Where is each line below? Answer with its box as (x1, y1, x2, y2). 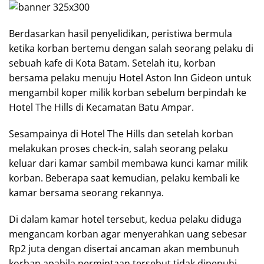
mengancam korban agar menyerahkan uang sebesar (9, 227, 247, 240)
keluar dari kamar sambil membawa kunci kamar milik (9, 156, 247, 170)
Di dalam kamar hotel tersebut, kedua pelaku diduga (9, 212, 242, 226)
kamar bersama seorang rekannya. (9, 186, 164, 199)
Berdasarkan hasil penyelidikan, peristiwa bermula (9, 27, 232, 40)
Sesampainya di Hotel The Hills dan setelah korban (9, 127, 233, 140)
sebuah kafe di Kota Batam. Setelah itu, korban (9, 56, 216, 70)
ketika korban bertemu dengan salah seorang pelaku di (9, 41, 253, 55)
